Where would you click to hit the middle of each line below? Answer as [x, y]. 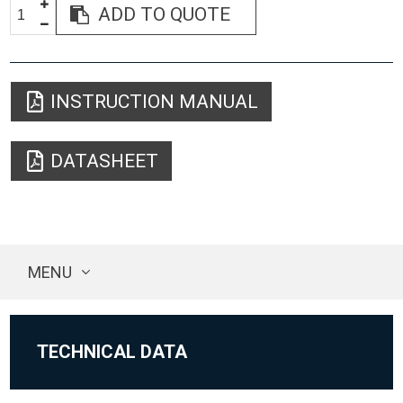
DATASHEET [105, 161]
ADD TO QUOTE [165, 14]
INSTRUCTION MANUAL [155, 102]
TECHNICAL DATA [112, 351]
